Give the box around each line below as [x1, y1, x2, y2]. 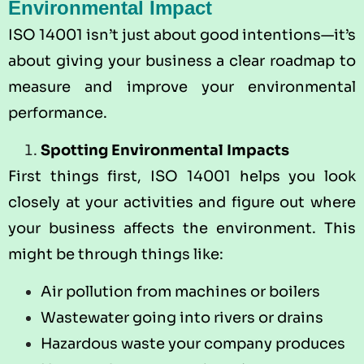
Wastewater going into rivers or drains [41, 309, 323, 327]
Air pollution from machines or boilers [41, 283, 320, 301]
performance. [8, 103, 107, 122]
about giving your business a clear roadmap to [8, 51, 356, 70]
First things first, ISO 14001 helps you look [8, 167, 356, 185]
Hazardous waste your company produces [41, 335, 345, 353]
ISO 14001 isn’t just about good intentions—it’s [8, 25, 356, 44]
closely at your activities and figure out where [8, 193, 356, 211]
